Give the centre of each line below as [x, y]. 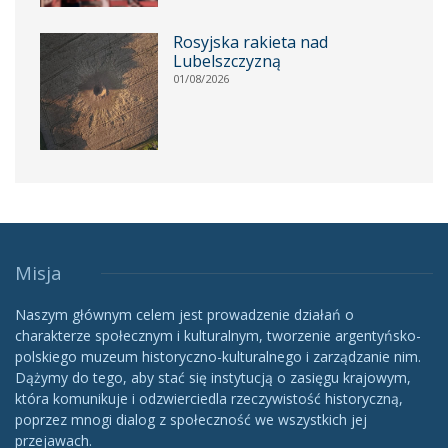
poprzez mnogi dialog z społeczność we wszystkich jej [191, 420]
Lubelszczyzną [226, 60]
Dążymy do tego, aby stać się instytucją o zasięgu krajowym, [213, 378]
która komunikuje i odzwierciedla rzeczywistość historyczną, [209, 399]
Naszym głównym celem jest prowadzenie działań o [184, 315]
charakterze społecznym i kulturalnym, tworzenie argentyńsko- [218, 336]
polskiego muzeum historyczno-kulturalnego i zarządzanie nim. [218, 357]
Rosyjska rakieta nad [250, 41]
